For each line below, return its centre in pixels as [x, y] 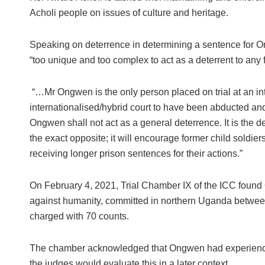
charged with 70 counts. [79, 216]
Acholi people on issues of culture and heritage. [129, 13]
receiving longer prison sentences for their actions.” [136, 154]
